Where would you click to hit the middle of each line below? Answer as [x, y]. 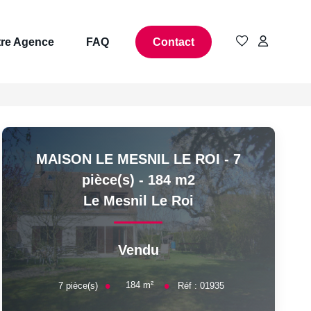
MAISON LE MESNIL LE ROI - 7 [138, 159]
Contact [174, 42]
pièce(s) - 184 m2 [138, 180]
